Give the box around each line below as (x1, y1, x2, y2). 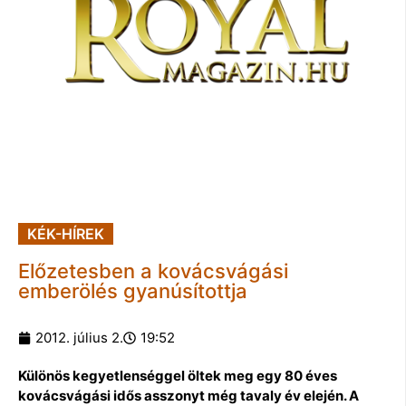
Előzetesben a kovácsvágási (18, 258, 288, 283)
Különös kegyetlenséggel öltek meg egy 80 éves (18, 366, 337, 384)
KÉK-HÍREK (27, 224, 104, 243)
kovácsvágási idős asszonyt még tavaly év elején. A (18, 386, 359, 404)
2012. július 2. (35, 328, 123, 346)
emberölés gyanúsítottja (18, 278, 247, 303)
